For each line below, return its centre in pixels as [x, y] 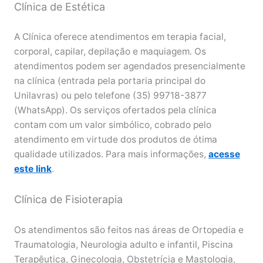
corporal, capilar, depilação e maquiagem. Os [110, 52]
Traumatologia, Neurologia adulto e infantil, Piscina [123, 245]
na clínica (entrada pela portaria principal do [109, 81]
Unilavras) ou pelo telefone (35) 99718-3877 [110, 96]
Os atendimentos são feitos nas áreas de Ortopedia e [129, 230]
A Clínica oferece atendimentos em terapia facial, [120, 37]
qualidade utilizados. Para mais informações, [111, 154]
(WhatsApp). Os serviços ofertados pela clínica [115, 110]
